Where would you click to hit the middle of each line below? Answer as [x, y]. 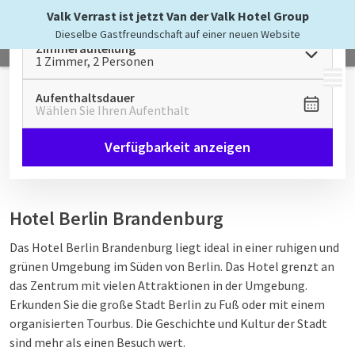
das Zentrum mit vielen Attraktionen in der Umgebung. [158, 285]
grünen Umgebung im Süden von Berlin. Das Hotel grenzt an [172, 266]
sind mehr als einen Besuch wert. [97, 342]
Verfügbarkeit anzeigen [177, 147]
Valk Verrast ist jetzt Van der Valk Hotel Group [177, 16]
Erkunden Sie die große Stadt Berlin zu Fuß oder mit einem [167, 304]
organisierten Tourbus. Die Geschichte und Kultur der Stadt [168, 323]
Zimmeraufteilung [86, 48]
